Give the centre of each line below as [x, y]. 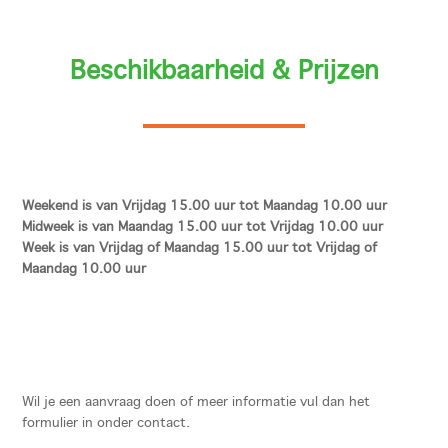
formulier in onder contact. [106, 423]
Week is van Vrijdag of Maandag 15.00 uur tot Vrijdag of [200, 248]
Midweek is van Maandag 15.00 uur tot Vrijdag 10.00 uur [203, 227]
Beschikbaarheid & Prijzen [224, 72]
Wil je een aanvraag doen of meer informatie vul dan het [196, 402]
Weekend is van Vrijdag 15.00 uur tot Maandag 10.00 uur [205, 206]
